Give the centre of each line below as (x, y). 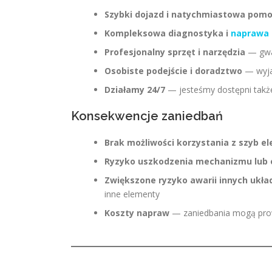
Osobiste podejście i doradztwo (173, 71)
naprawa (250, 33)
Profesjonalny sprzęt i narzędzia (175, 52)
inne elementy (132, 194)
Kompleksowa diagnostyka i (168, 33)
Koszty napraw (137, 213)
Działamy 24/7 (135, 90)
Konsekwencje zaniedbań (147, 116)
